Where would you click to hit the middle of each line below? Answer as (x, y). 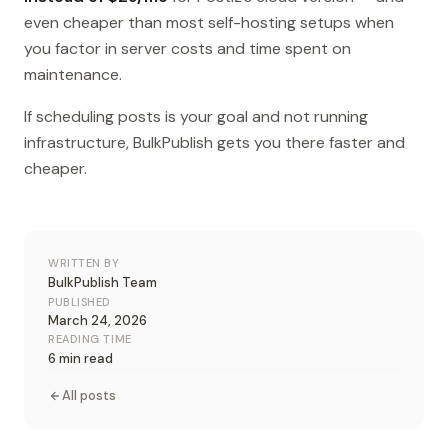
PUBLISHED (79, 302)
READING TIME (90, 339)
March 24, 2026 (97, 321)
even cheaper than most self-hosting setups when (209, 23)
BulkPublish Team (102, 283)
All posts (89, 396)
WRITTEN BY (84, 263)
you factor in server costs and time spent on (187, 49)
